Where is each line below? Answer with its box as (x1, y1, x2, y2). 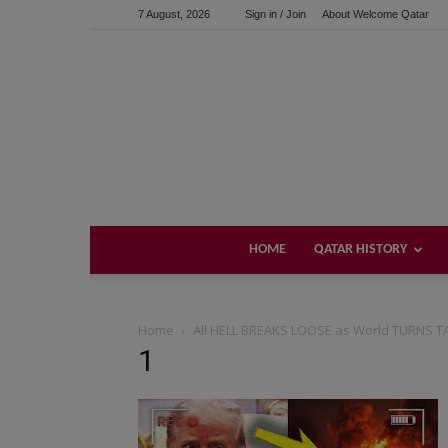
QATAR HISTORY (313, 242, 407, 257)
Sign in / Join (245, 8, 306, 20)
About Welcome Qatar (322, 8, 429, 20)
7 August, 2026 (138, 8, 210, 20)
